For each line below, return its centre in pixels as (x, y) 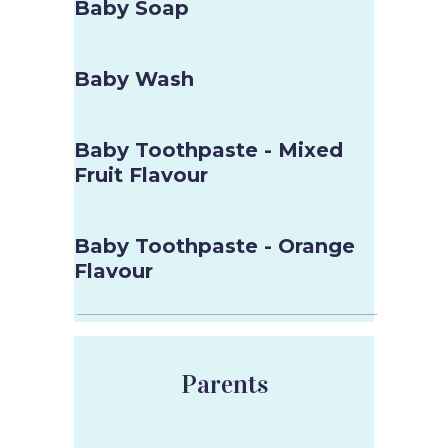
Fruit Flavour (141, 175)
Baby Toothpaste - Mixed (208, 150)
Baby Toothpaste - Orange (214, 246)
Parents (224, 384)
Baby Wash (134, 79)
